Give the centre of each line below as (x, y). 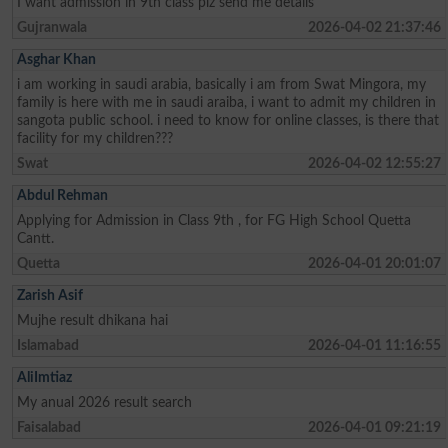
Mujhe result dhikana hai (93, 320)
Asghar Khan (57, 59)
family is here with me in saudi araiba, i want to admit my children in (227, 102)
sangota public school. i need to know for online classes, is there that (228, 120)
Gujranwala (52, 27)
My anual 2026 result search (105, 402)
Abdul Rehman (63, 195)
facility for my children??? (95, 138)
